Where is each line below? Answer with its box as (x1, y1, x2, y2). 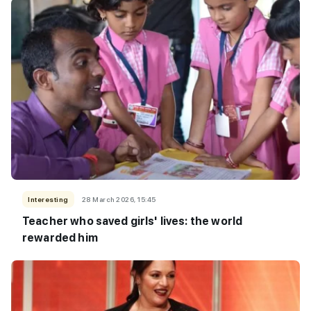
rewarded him (22, 230, 98, 244)
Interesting (28, 194, 69, 203)
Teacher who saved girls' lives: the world (22, 214, 243, 228)
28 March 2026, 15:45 (81, 194, 156, 203)
